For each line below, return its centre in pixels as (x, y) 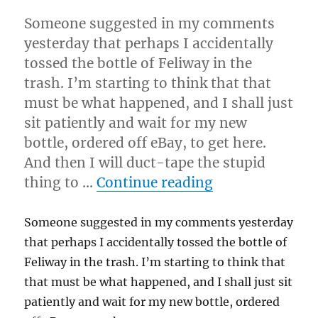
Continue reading (155, 182)
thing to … (61, 182)
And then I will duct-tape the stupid (145, 163)
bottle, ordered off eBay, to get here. (146, 143)
